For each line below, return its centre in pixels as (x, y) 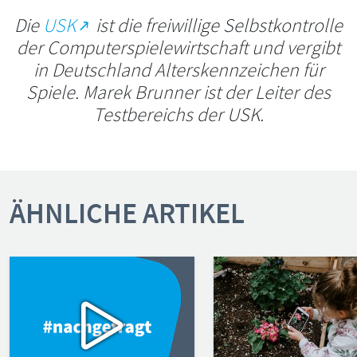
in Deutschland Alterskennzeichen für (178, 70)
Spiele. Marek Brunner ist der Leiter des (178, 92)
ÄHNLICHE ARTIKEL (127, 213)
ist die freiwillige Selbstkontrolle (218, 25)
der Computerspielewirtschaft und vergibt (178, 47)
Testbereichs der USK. (178, 114)
